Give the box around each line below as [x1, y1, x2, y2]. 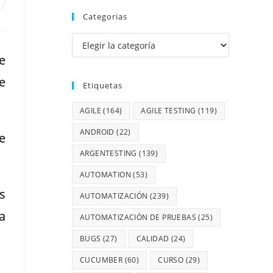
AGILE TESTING [141, 105, 196, 116]
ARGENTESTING [80, 148, 137, 159]
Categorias [83, 11, 127, 23]
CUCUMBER [80, 255, 123, 266]
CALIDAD [136, 233, 169, 244]
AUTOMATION [80, 169, 132, 180]
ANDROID [80, 127, 115, 138]
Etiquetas [83, 80, 122, 91]
